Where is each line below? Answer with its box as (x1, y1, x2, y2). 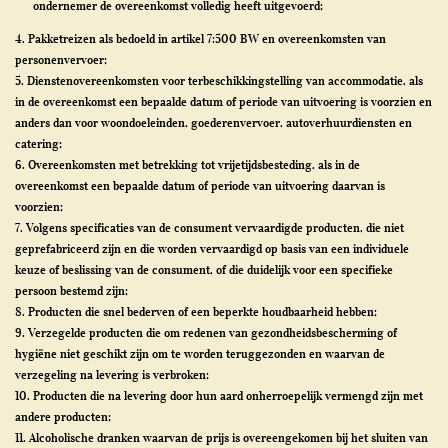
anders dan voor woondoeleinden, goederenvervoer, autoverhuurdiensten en (15, 115, 412, 130)
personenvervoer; (15, 52, 107, 67)
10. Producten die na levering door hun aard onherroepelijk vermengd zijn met (15, 388, 423, 403)
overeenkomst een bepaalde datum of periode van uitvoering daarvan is (15, 178, 385, 193)
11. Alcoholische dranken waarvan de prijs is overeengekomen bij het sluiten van (15, 430, 428, 445)
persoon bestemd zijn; (15, 283, 128, 298)
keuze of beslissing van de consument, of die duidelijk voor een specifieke (15, 262, 393, 277)
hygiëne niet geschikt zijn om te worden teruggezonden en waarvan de (15, 346, 385, 361)
